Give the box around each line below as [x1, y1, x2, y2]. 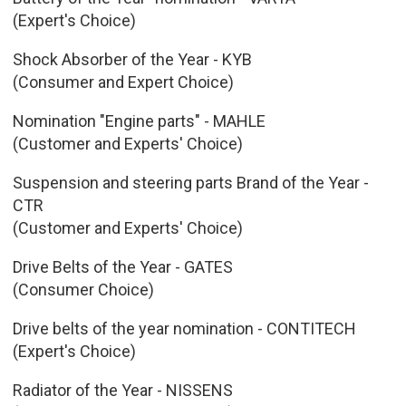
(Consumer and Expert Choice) [12, 72, 234, 92]
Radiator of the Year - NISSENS [12, 380, 233, 400]
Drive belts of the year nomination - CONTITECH [12, 318, 356, 338]
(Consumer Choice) [12, 279, 154, 299]
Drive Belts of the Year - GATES [12, 256, 233, 276]
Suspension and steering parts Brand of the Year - [12, 172, 369, 192]
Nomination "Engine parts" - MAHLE [12, 111, 266, 130]
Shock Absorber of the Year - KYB [12, 49, 252, 69]
